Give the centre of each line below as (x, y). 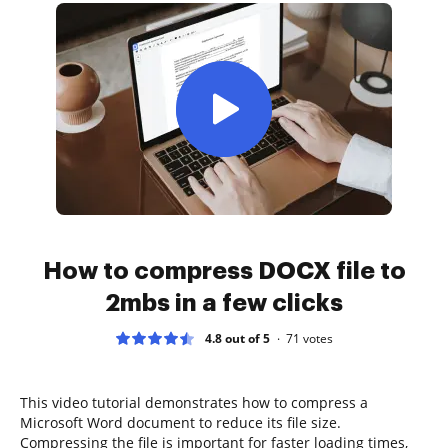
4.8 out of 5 (237, 338)
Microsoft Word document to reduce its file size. (180, 422)
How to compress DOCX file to (224, 270)
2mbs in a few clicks (224, 302)
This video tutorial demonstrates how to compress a (194, 402)
